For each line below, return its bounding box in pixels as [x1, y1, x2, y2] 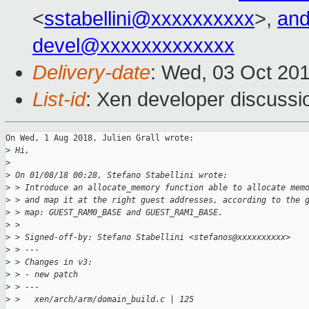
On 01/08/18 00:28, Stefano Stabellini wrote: [10, 170, 228, 181]
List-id [32, 88, 86, 111]
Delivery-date [32, 61, 150, 84]
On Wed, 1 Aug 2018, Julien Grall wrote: [6, 133, 194, 143]
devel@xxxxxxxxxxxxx [32, 34, 235, 57]
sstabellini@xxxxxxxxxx [44, 8, 255, 30]
